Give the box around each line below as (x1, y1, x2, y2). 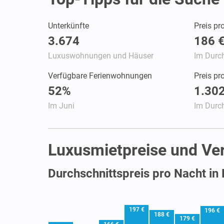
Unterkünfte (48, 20, 89, 30)
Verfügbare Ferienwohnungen (48, 70, 152, 80)
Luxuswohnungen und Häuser (48, 50, 153, 60)
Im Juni (48, 100, 74, 110)
